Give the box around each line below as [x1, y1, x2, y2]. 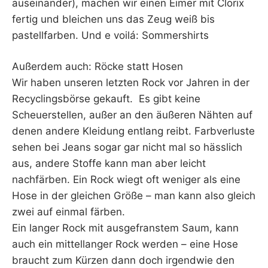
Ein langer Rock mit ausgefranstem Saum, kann [12, 222, 239, 234]
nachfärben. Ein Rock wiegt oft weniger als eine [12, 173, 240, 186]
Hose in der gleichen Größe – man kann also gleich [12, 190, 255, 202]
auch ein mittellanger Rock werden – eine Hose [12, 238, 238, 251]
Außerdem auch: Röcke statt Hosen [12, 60, 183, 73]
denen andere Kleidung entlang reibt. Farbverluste [12, 125, 255, 138]
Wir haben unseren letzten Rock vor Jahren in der [12, 77, 249, 89]
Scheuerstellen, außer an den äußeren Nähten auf [12, 109, 252, 121]
